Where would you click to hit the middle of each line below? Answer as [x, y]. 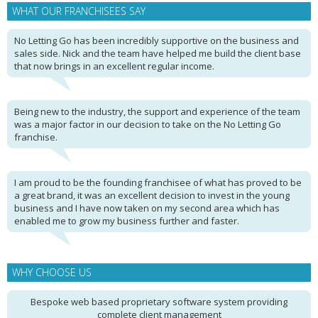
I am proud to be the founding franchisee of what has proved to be [158, 182]
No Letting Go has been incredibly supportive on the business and [157, 40]
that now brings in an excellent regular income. [114, 66]
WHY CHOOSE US [52, 272]
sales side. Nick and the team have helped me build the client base [158, 53]
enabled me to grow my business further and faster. [127, 221]
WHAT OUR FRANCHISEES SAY [79, 11]
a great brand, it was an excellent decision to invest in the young [152, 195]
